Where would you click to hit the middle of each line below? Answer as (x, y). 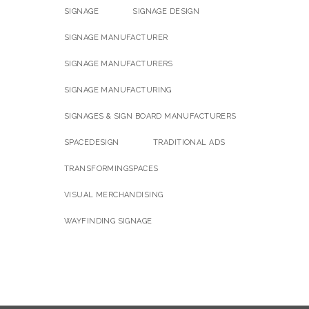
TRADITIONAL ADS (189, 142)
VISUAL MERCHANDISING (114, 195)
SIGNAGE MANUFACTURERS (119, 63)
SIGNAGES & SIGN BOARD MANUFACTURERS (150, 116)
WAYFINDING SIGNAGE (108, 221)
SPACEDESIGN (92, 142)
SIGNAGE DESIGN (166, 11)
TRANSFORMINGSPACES (111, 168)
